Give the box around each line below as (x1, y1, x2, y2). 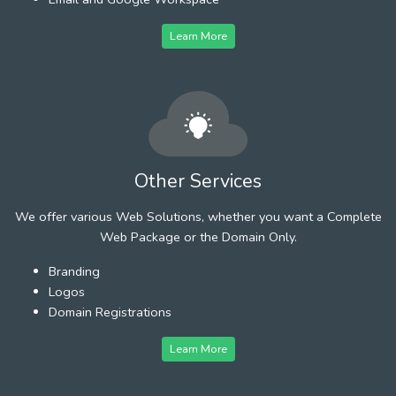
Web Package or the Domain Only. (99, 227, 297, 246)
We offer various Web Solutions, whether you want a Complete (14, 207, 382, 225)
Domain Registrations (49, 302, 171, 321)
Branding (49, 262, 100, 280)
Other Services (134, 167, 262, 194)
